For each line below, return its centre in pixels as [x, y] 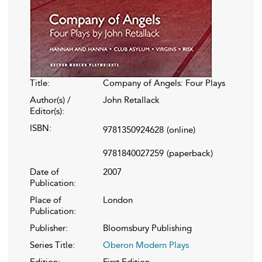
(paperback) [190, 153]
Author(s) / [50, 100]
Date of [44, 172]
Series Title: [52, 245]
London [118, 200]
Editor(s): [47, 111]
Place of [46, 200]
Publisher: [49, 228]
